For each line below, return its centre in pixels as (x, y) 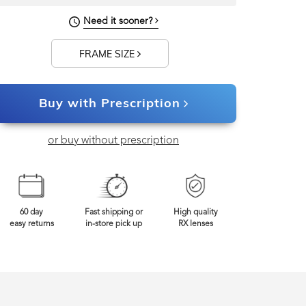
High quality (195, 212)
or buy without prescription (113, 141)
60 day (31, 212)
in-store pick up (113, 224)
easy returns (31, 224)
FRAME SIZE (108, 54)
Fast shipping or (113, 212)
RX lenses (195, 224)
